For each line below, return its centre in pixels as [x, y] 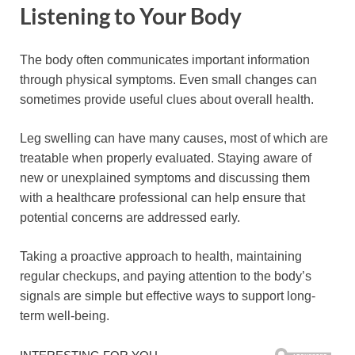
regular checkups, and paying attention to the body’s [166, 276]
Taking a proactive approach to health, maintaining [161, 256]
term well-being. [65, 315]
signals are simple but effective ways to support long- [168, 296]
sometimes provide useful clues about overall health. [167, 99]
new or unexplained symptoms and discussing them [165, 177]
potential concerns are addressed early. [130, 217]
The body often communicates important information [165, 59]
